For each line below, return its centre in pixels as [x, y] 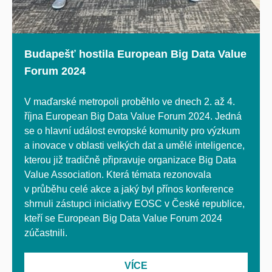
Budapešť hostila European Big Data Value [135, 54]
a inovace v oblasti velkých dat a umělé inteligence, [134, 146]
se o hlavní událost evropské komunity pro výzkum [132, 131]
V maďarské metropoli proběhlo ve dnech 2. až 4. [130, 102]
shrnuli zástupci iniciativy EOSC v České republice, [134, 204]
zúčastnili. [47, 233]
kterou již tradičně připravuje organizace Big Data [130, 160]
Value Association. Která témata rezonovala [118, 175]
